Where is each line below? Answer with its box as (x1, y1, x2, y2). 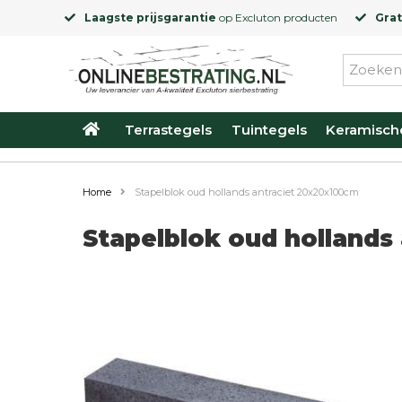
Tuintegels (231, 121, 307, 138)
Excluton (235, 11, 281, 24)
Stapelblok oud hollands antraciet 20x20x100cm (135, 186, 359, 198)
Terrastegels (125, 121, 213, 138)
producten (281, 11, 337, 24)
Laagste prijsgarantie (84, 11, 216, 24)
